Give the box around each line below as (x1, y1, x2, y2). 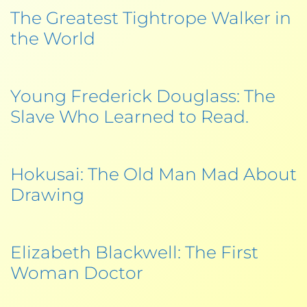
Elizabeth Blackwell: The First (10, 241, 258, 262)
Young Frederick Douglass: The (10, 85, 275, 106)
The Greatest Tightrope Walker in (10, 7, 291, 28)
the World (10, 27, 95, 49)
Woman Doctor (10, 262, 143, 283)
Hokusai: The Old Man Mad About (10, 163, 297, 184)
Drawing (10, 184, 84, 205)
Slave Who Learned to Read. (10, 106, 249, 127)
